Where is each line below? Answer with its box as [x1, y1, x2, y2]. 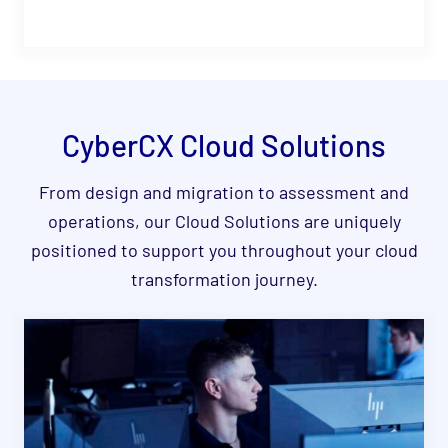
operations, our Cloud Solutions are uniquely [47, 210, 401, 233]
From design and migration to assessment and [39, 181, 409, 204]
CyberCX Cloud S [62, 126, 279, 163]
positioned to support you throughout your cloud [30, 239, 418, 262]
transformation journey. [130, 268, 318, 291]
